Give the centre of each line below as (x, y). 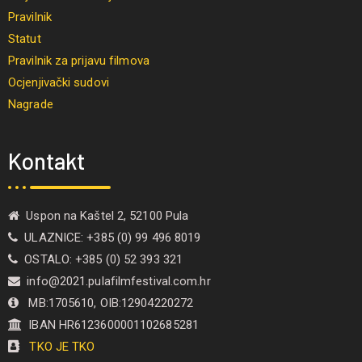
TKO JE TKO (64, 346)
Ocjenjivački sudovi (59, 82)
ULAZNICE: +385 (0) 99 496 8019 (109, 237)
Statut (25, 38)
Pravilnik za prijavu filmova (79, 60)
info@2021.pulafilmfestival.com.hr (116, 281)
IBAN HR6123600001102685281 (110, 324)
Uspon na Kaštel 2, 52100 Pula (104, 215)
